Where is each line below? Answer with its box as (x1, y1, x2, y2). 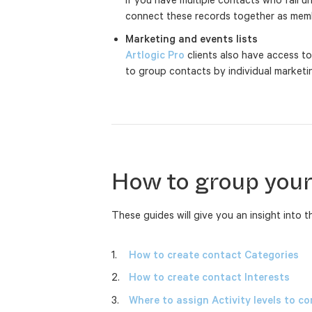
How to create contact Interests (129, 271, 290, 283)
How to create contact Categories (129, 248, 299, 260)
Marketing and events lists (125, 32, 258, 45)
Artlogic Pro (125, 48, 185, 61)
